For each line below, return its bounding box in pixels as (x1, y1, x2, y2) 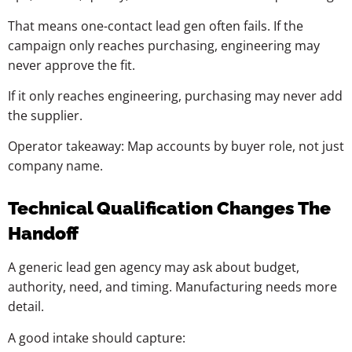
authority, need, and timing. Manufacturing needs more (8, 278, 337, 296)
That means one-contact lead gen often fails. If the (8, 16, 303, 35)
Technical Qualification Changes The (8, 197, 331, 219)
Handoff (8, 222, 79, 244)
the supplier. (8, 107, 82, 125)
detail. (8, 298, 44, 316)
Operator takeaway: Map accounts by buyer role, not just (8, 137, 344, 156)
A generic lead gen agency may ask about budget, (8, 258, 299, 277)
